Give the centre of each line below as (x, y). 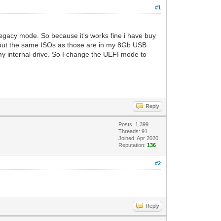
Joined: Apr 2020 (139, 138)
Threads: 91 (133, 131)
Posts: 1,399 (134, 124)
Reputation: (133, 145)
